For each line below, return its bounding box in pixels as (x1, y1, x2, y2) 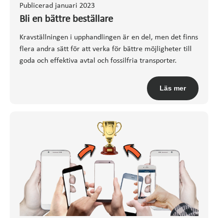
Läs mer (160, 84, 186, 92)
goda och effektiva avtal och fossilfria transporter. (19, 56, 177, 65)
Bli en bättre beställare (19, 14, 113, 24)
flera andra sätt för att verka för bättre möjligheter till (19, 45, 192, 53)
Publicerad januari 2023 (19, 1, 95, 10)
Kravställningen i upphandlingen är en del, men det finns (19, 33, 198, 41)
